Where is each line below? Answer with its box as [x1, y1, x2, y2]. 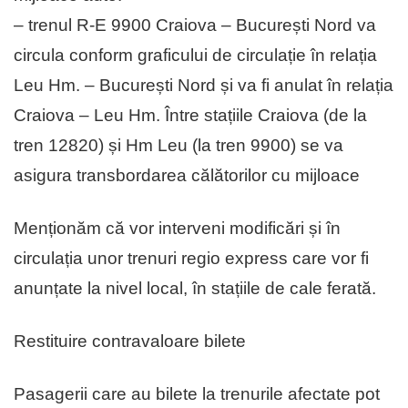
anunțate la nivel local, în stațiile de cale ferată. [14, 279, 376, 299]
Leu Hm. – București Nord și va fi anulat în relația [14, 76, 393, 96]
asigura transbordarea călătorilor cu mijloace [14, 166, 360, 186]
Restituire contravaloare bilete [14, 331, 246, 352]
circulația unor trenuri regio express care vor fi [14, 249, 369, 269]
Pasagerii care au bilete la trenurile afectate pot [14, 384, 380, 404]
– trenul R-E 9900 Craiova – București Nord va [14, 15, 376, 36]
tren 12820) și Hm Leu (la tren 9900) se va [14, 136, 343, 156]
